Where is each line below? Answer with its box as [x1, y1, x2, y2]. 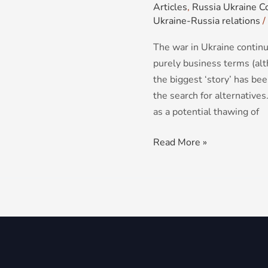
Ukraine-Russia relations [153, 14, 260, 28]
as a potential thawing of [153, 105, 259, 119]
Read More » [153, 136, 207, 150]
